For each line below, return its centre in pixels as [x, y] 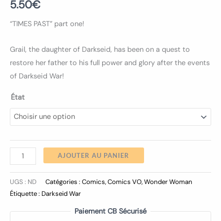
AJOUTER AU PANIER [94, 156]
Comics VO [125, 182]
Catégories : [64, 182]
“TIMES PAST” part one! [47, 24]
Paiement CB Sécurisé [110, 212]
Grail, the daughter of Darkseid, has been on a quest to [100, 50]
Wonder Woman [168, 182]
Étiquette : [26, 193]
